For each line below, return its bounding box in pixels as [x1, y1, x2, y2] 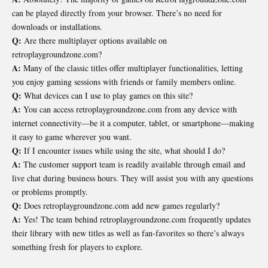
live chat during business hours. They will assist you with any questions [12, 172, 253, 184]
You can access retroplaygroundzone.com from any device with [21, 103, 237, 115]
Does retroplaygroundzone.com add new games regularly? [22, 200, 220, 212]
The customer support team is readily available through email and [21, 159, 245, 170]
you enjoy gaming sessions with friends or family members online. [12, 76, 236, 88]
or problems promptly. [12, 186, 88, 198]
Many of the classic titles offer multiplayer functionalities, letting [21, 62, 243, 74]
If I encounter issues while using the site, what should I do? [22, 145, 225, 157]
